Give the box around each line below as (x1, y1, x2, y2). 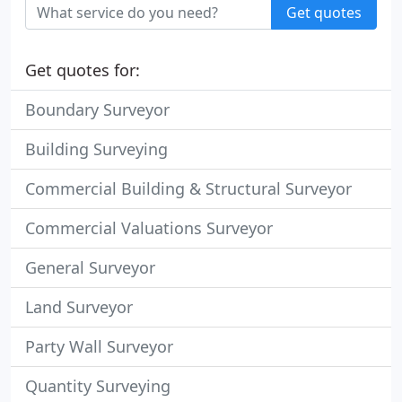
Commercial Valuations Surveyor (25, 217, 273, 239)
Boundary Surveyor (25, 99, 170, 120)
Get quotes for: (25, 59, 140, 81)
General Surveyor (25, 257, 155, 278)
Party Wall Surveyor (25, 336, 173, 357)
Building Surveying (25, 138, 168, 160)
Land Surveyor (25, 296, 133, 318)
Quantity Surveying (25, 375, 170, 397)
